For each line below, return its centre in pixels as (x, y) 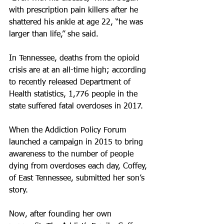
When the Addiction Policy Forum (69, 130)
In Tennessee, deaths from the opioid (75, 58)
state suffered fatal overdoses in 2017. (76, 106)
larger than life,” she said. (54, 34)
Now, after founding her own (61, 214)
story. (18, 190)
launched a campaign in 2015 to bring (77, 142)
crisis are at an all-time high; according (79, 70)
